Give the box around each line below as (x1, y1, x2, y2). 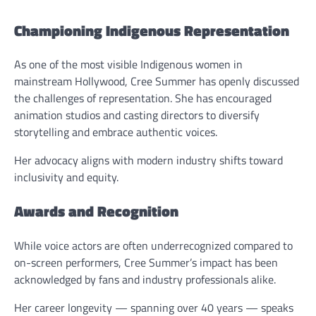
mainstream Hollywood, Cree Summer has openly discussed (14, 73, 299, 90)
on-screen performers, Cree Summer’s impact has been (14, 253, 278, 271)
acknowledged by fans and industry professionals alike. (14, 270, 276, 288)
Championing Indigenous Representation (14, 18, 289, 42)
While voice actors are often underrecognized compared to (14, 236, 293, 254)
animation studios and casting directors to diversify (14, 107, 260, 124)
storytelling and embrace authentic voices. (14, 123, 217, 141)
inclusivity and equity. (14, 169, 119, 186)
